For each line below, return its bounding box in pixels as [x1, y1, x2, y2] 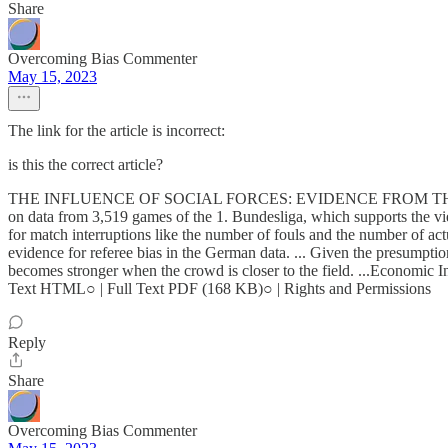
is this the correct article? [8, 156, 163, 173]
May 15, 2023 [8, 68, 97, 85]
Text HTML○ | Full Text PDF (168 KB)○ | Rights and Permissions [8, 280, 431, 297]
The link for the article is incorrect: [8, 122, 225, 139]
